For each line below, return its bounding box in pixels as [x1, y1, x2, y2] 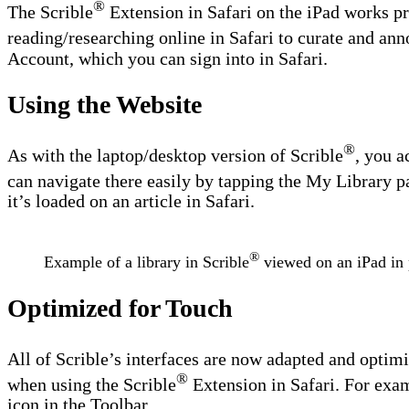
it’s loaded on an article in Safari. [7, 191, 255, 212]
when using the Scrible [7, 373, 176, 394]
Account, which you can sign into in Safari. [7, 47, 328, 68]
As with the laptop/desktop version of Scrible [7, 144, 343, 165]
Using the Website [7, 89, 202, 119]
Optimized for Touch [7, 293, 233, 322]
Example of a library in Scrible [44, 253, 249, 272]
